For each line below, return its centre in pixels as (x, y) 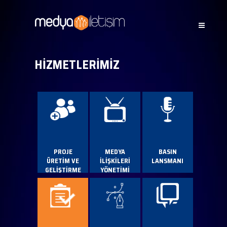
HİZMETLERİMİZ (77, 65)
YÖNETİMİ (115, 170)
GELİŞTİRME (63, 170)
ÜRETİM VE (63, 161)
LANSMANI (168, 161)
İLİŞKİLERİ (115, 161)
